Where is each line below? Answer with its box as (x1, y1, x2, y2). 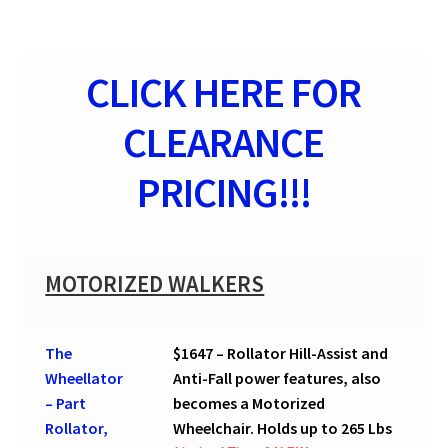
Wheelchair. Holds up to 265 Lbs (173, 417, 393, 438)
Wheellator (45, 367, 124, 388)
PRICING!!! (136, 165, 311, 218)
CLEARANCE (123, 115, 325, 168)
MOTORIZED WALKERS (45, 269, 265, 298)
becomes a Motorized (173, 392, 326, 413)
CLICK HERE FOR (86, 65, 362, 118)
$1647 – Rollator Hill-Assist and (173, 342, 389, 363)
